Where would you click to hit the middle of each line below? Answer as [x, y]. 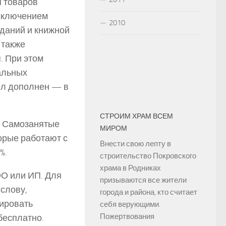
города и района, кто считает [149, 192]
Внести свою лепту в [135, 144]
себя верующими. [130, 204]
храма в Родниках [130, 168]
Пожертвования [127, 216]
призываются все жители [143, 180]
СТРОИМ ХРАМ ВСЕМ [136, 116]
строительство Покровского [148, 156]
